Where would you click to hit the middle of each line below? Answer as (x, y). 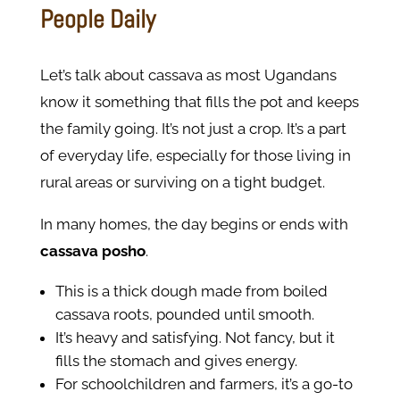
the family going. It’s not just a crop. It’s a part (193, 129)
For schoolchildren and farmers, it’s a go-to (204, 384)
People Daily (97, 20)
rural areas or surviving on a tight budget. (182, 183)
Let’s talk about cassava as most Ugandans (188, 75)
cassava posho (92, 251)
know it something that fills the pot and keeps (199, 102)
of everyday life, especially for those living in (195, 156)
